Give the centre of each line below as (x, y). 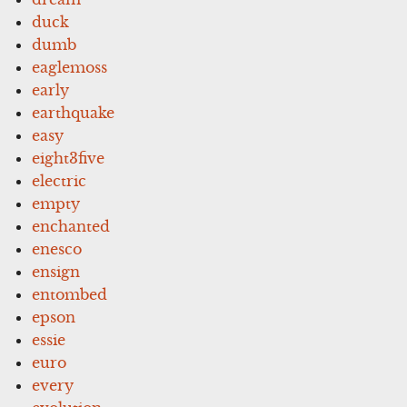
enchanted (71, 226)
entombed (70, 294)
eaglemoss (70, 67)
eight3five (69, 158)
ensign (56, 271)
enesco (57, 248)
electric (60, 180)
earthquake (74, 112)
